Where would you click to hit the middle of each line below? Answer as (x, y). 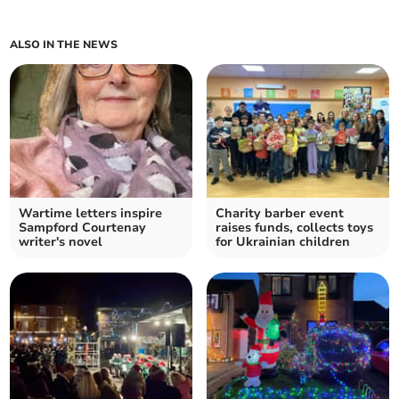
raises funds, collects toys (294, 228)
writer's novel (61, 242)
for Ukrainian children (283, 242)
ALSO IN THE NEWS (64, 45)
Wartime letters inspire (91, 214)
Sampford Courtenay (83, 228)
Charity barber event (280, 214)
